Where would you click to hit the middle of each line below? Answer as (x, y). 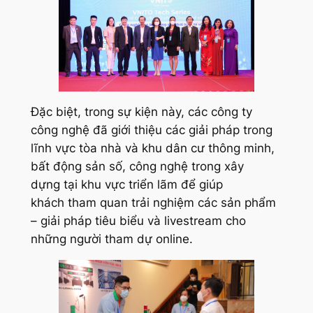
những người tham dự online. (111, 239)
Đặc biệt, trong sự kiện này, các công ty (141, 112)
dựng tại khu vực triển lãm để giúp (126, 185)
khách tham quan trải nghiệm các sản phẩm (153, 203)
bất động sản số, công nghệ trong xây (137, 167)
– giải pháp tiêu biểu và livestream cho (138, 221)
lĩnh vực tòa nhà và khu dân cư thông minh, (152, 148)
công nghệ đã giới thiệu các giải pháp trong (151, 130)
